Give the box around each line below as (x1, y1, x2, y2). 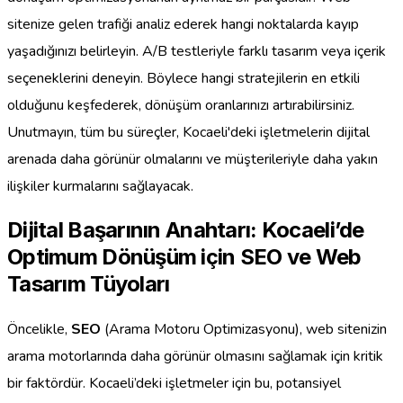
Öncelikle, (7, 319, 71, 340)
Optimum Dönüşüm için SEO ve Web (7, 244, 362, 271)
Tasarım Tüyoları (7, 271, 170, 298)
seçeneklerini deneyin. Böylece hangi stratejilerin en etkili (7, 67, 360, 88)
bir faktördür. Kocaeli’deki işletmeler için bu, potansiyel (7, 373, 341, 394)
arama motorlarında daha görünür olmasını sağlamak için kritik (7, 346, 383, 367)
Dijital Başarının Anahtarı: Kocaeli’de (7, 217, 364, 244)
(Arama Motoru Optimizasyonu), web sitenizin (101, 319, 387, 340)
